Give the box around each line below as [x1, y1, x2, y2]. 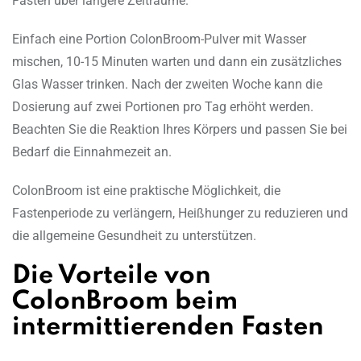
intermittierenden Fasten [12, 315, 324, 341]
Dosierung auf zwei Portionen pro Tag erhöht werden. [12, 99, 313, 115]
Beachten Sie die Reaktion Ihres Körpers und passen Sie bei [12, 122, 347, 138]
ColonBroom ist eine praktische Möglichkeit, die [12, 183, 280, 199]
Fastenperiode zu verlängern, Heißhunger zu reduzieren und [12, 205, 348, 222]
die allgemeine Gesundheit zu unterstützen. [12, 228, 256, 244]
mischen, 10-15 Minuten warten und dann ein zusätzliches [12, 54, 342, 70]
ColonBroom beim [12, 289, 238, 315]
